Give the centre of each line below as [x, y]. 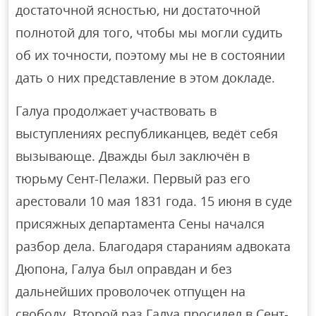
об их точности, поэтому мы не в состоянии [151, 55]
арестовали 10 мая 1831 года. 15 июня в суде [154, 201]
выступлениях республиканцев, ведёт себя [147, 134]
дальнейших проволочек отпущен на [131, 292]
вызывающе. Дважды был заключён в [133, 156]
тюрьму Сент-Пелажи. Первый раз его [133, 179]
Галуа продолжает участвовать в [116, 111]
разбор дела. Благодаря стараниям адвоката [153, 247]
